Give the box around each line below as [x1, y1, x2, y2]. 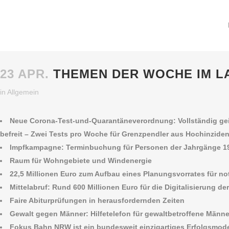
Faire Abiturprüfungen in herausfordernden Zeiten [10, 196, 185, 204]
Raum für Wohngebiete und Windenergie [10, 156, 152, 165]
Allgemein [7, 88, 39, 96]
